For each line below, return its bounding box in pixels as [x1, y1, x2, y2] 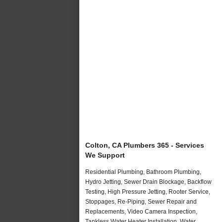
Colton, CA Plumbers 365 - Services [85, 141, 204, 149]
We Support [85, 151, 125, 159]
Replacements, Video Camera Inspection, [85, 208, 197, 215]
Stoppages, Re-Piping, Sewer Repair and [85, 198, 197, 205]
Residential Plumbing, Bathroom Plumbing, [85, 168, 201, 175]
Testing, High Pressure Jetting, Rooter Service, [85, 188, 210, 195]
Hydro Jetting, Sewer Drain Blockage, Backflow [85, 178, 212, 185]
